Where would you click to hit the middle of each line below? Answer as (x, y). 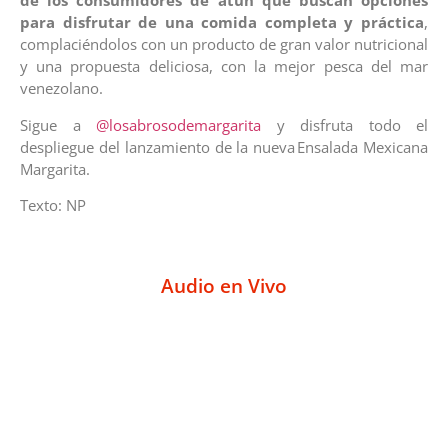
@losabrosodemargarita (178, 124)
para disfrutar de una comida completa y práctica (222, 22)
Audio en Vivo (224, 285)
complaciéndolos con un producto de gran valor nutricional (224, 44)
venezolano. (64, 88)
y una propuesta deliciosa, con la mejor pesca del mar (224, 66)
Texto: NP (53, 205)
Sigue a (58, 124)
